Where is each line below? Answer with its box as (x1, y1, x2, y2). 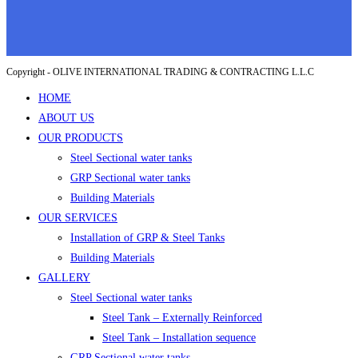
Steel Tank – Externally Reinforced (102, 312, 262, 324)
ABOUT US (38, 112, 94, 125)
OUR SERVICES (38, 212, 117, 225)
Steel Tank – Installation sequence (102, 332, 256, 344)
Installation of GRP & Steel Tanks (70, 232, 225, 245)
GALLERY (38, 272, 90, 284)
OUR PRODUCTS (38, 132, 123, 145)
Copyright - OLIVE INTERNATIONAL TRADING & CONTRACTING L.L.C (6, 66, 314, 78)
